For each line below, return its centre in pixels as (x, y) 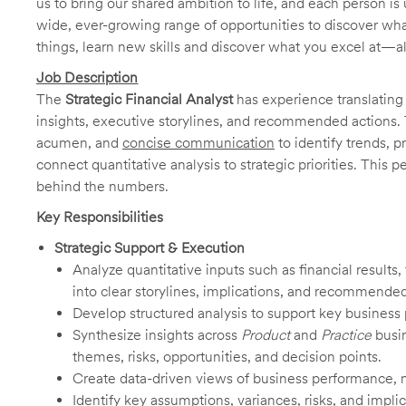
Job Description (87, 77)
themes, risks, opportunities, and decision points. (227, 357)
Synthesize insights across (157, 335)
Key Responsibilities (100, 217)
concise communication (198, 143)
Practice (348, 335)
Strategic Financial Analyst (149, 99)
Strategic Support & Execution (150, 248)
